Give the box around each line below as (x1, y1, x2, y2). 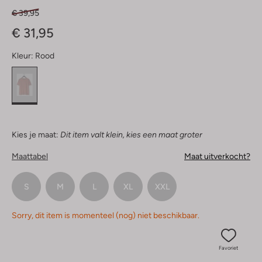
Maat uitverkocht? (184, 151, 250, 161)
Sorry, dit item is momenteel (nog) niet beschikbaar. (12, 211, 199, 220)
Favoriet (219, 245, 238, 251)
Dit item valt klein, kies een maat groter (60, 130, 202, 140)
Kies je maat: (12, 130, 58, 140)
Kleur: (12, 51, 33, 61)
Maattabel (12, 151, 48, 161)
